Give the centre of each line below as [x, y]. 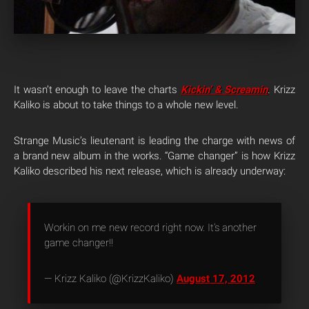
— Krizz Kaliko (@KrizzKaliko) [110, 278]
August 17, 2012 [216, 278]
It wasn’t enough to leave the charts [97, 89]
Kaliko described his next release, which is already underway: [150, 171]
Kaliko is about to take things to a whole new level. [126, 104]
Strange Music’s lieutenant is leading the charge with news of [154, 140]
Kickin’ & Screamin [224, 89]
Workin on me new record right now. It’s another [150, 227]
